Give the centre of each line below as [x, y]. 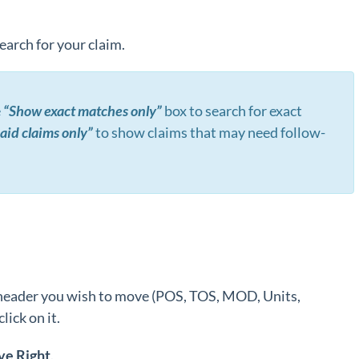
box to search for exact [233, 111]
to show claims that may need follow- [209, 132]
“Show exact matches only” [83, 111]
